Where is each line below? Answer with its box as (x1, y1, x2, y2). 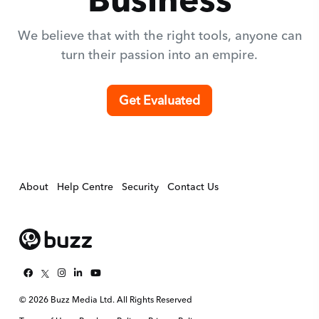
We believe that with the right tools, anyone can (17, 26, 302, 45)
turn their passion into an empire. (61, 46, 258, 64)
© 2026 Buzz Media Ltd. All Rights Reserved (19, 293, 192, 305)
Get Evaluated (119, 91, 200, 109)
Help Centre (57, 179, 113, 194)
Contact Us (167, 179, 219, 194)
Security (122, 179, 159, 194)
